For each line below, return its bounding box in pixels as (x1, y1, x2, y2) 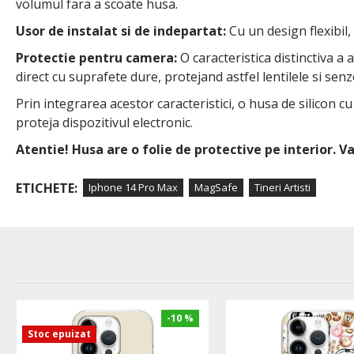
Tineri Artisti (254, 180, 311, 195)
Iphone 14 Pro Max (88, 180, 178, 195)
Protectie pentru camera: (16, 48, 177, 66)
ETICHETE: (16, 179, 77, 197)
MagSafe (194, 180, 238, 195)
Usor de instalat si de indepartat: (16, 21, 226, 40)
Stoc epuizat (28, 326, 91, 341)
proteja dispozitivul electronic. (16, 113, 193, 131)
